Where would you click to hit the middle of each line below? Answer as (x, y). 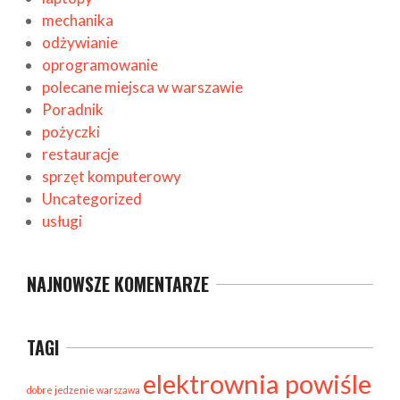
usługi (62, 221)
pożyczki (71, 131)
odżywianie (80, 42)
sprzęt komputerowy (112, 176)
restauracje (80, 154)
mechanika (78, 20)
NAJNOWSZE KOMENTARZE (118, 283)
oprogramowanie (100, 64)
